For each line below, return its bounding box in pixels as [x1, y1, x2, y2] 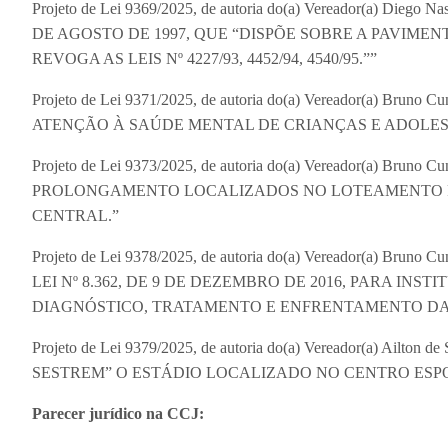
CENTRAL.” [32, 206, 119, 224]
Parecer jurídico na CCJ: [32, 404, 204, 422]
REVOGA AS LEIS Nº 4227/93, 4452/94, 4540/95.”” [32, 49, 377, 67]
